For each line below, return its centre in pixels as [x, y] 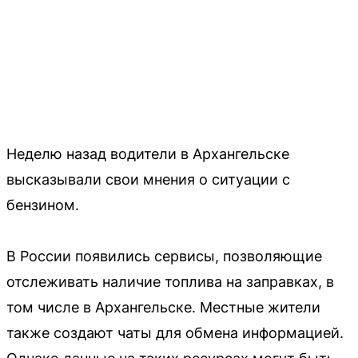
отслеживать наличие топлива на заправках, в [170, 281]
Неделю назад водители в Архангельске [148, 153]
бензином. [43, 205]
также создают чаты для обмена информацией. [175, 332]
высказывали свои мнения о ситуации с [148, 179]
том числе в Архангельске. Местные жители [163, 307]
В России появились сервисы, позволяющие [164, 256]
